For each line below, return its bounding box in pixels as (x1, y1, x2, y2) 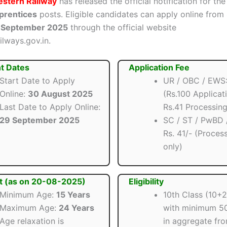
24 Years (59, 203, 94, 213)
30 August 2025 (28, 89, 93, 99)
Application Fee (128, 62, 190, 73)
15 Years (56, 190, 90, 200)
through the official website (68, 22, 176, 32)
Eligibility (128, 176, 164, 187)
